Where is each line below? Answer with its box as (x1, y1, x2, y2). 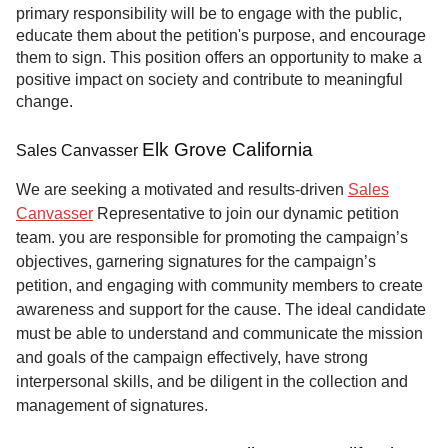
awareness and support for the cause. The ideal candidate (16, 301, 426, 319)
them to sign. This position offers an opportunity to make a (16, 49, 422, 67)
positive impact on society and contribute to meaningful (16, 71, 403, 89)
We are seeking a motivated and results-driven (16, 181, 348, 199)
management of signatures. (16, 397, 208, 415)
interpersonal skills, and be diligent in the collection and (16, 373, 408, 391)
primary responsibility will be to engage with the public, (16, 5, 402, 23)
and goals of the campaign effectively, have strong (16, 349, 368, 367)
